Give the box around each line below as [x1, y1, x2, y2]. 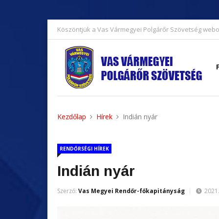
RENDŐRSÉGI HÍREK [60, 145, 109, 152]
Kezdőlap [57, 112, 86, 121]
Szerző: [57, 187, 78, 195]
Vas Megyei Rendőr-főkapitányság [78, 187, 185, 195]
